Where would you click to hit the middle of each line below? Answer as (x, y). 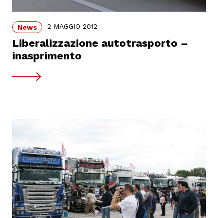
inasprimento (47, 55)
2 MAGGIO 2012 (72, 27)
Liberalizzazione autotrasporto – (100, 43)
